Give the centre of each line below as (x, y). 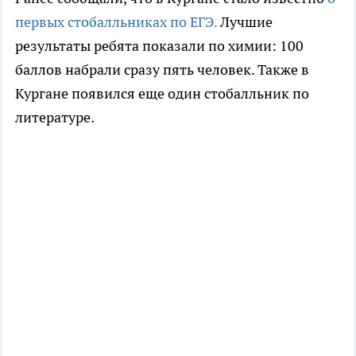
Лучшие (245, 21)
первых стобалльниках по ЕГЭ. (116, 21)
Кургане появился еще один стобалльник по (162, 93)
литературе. (55, 117)
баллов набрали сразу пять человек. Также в (162, 69)
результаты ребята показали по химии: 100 (159, 45)
